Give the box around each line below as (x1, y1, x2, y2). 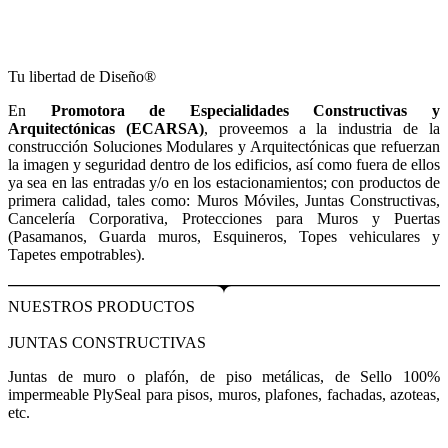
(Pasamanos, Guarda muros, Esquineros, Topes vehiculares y (8, 227, 440, 245)
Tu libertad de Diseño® (8, 67, 156, 85)
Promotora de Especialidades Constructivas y (50, 101, 441, 119)
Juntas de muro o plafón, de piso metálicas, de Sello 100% (8, 367, 440, 385)
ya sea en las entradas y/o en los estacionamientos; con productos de (8, 173, 440, 191)
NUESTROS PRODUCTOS (8, 297, 195, 315)
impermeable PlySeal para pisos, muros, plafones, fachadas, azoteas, (8, 385, 440, 403)
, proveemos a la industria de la (203, 119, 441, 137)
